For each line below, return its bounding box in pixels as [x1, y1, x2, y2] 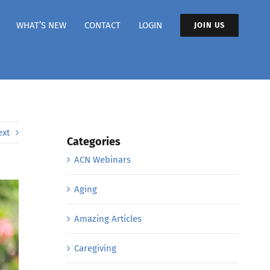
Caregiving [74, 243, 116, 254]
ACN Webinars [74, 154, 131, 166]
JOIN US [194, 20, 225, 30]
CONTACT [84, 19, 121, 31]
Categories [66, 134, 121, 148]
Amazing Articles [74, 213, 142, 225]
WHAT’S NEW [16, 19, 66, 31]
